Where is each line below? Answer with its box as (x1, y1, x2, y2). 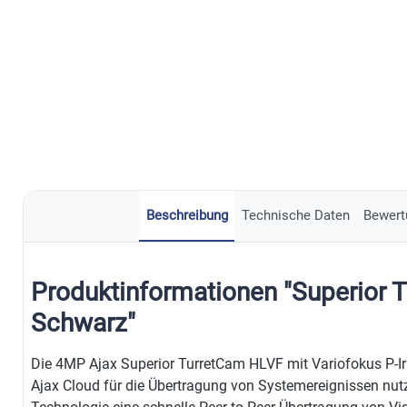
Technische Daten (241, 207, 350, 224)
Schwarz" (31, 308, 135, 339)
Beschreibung (145, 207, 228, 224)
